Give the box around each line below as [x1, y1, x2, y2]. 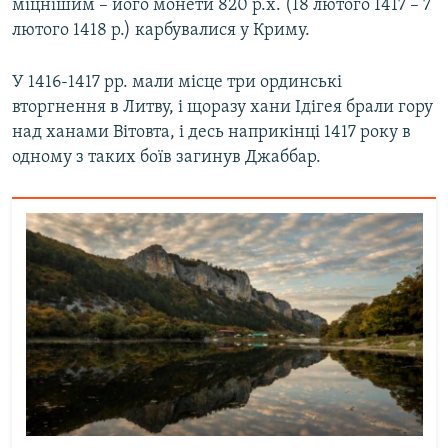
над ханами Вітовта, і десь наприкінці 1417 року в [12, 123, 411, 143]
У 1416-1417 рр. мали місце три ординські [12, 73, 342, 93]
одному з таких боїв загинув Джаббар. [12, 148, 321, 168]
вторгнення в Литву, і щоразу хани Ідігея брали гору [12, 98, 433, 118]
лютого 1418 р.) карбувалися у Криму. [12, 21, 310, 41]
